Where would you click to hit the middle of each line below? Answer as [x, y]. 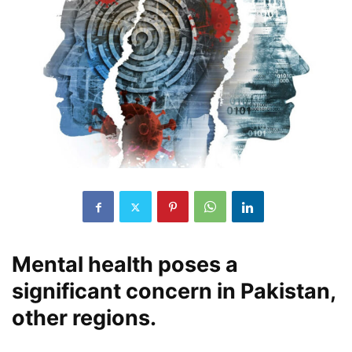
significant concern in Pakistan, [174, 291]
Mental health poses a [125, 265]
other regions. [84, 318]
